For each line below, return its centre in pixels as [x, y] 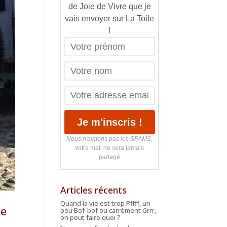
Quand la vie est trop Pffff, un [106, 203]
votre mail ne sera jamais [110, 148]
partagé [110, 157]
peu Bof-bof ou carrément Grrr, [108, 211]
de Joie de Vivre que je [109, 7]
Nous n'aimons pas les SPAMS [109, 139]
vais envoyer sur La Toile [110, 19]
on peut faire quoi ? [91, 218]
